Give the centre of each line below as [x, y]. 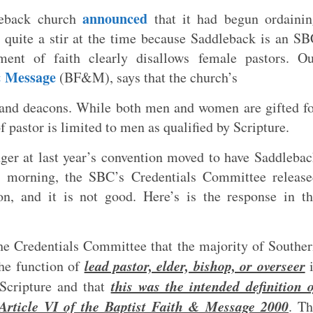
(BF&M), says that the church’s [147, 78]
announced [115, 19]
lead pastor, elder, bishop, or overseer [195, 266]
